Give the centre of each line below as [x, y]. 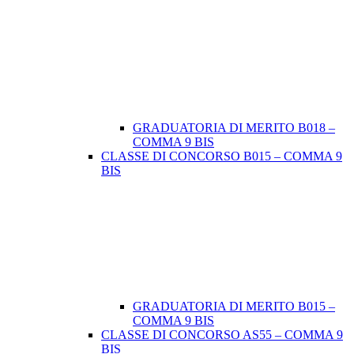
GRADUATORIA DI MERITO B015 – [234, 307]
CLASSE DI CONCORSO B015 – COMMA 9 [222, 156]
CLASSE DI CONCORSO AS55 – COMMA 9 [222, 335]
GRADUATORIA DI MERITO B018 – [234, 128]
